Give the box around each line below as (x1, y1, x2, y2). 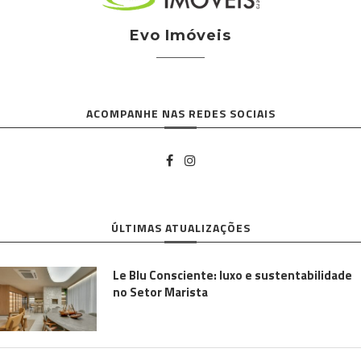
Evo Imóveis (130, 27, 231, 45)
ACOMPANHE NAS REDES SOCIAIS (85, 105, 276, 122)
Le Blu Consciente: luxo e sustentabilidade (113, 266, 352, 285)
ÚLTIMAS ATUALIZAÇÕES (110, 219, 251, 237)
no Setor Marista (113, 283, 208, 302)
